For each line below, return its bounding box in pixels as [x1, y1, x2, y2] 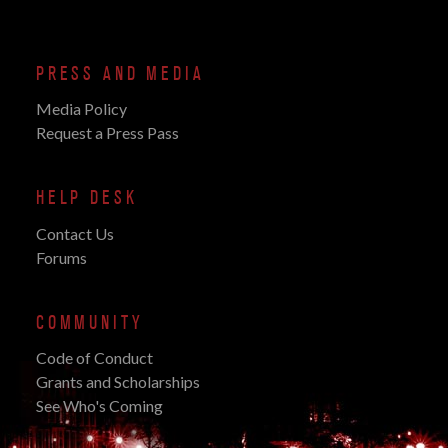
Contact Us [36, 223, 114, 243]
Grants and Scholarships [36, 372, 200, 392]
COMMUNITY [36, 311, 144, 334]
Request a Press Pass [36, 123, 179, 143]
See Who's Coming [36, 396, 163, 416]
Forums [36, 247, 87, 267]
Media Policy [36, 99, 127, 119]
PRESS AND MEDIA [36, 62, 205, 85]
